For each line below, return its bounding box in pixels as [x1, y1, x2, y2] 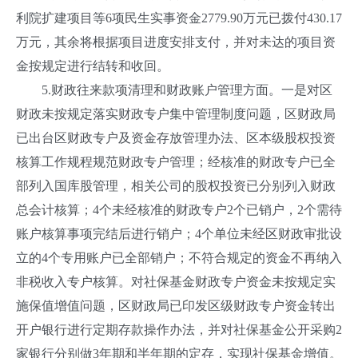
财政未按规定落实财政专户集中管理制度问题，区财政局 [16, 107, 336, 121]
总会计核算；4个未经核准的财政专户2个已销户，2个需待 [16, 203, 342, 217]
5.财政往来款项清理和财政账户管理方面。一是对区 [16, 83, 332, 97]
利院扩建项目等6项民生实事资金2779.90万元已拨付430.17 [16, 11, 342, 25]
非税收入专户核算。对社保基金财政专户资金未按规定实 [16, 275, 336, 288]
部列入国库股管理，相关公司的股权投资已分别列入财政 [16, 179, 336, 193]
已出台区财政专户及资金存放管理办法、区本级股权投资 [16, 131, 336, 145]
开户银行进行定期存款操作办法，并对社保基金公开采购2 [16, 323, 342, 336]
